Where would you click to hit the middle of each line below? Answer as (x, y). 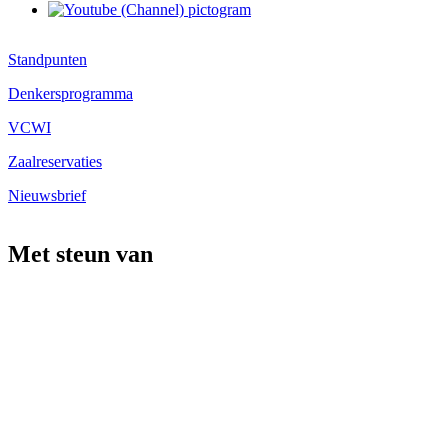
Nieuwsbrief (47, 195)
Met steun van (80, 253)
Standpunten (47, 59)
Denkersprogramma (70, 93)
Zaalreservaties (55, 161)
